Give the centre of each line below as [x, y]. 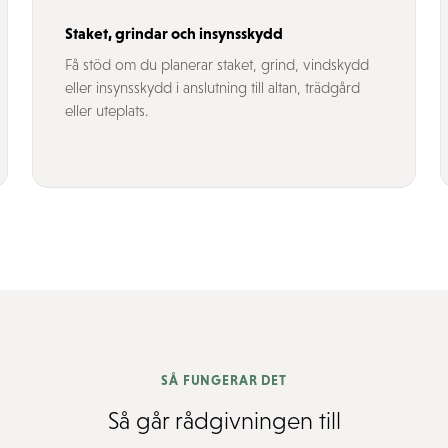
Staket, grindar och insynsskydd [174, 33]
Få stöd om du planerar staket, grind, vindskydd [217, 64]
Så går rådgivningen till [224, 420]
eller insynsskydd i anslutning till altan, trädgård [212, 87]
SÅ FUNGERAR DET [224, 380]
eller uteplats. [106, 110]
